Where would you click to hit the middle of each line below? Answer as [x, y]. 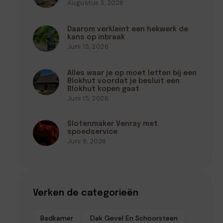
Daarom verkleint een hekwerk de [127, 29]
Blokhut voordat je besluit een [123, 81]
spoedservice [92, 132]
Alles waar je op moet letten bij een [132, 73]
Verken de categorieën [86, 193]
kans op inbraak [96, 37]
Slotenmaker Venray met [112, 124]
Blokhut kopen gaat [103, 89]
